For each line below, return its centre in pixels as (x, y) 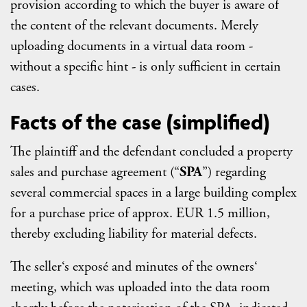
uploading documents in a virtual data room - (132, 46)
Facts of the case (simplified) (140, 122)
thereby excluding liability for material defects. (134, 233)
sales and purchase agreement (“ (95, 172)
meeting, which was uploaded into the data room (140, 287)
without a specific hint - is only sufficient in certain (146, 66)
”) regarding (234, 172)
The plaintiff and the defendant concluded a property (151, 151)
